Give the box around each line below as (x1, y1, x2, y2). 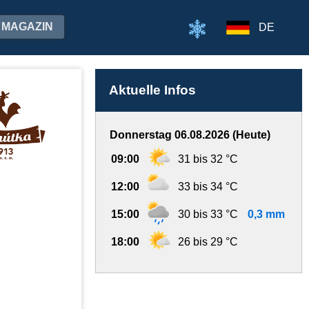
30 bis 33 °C (178, 208, 238, 220)
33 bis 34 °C (178, 181, 238, 192)
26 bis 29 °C (178, 236, 238, 248)
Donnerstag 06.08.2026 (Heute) (110, 129, 270, 141)
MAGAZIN (1, 21, 53, 32)
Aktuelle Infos (109, 83, 196, 97)
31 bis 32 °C (178, 153, 238, 165)
